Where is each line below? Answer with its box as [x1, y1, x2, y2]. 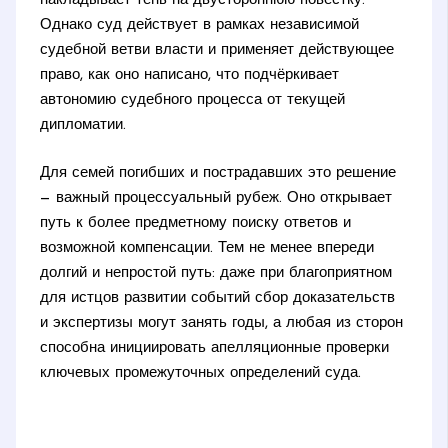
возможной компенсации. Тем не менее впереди [40, 240, 375, 256]
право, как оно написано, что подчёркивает [40, 68, 340, 84]
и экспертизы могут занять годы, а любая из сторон [40, 315, 404, 331]
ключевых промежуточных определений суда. [40, 365, 362, 381]
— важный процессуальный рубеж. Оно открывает [40, 190, 393, 206]
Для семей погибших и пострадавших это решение [40, 165, 397, 181]
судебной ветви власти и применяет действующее [40, 43, 395, 59]
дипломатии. [40, 118, 127, 134]
